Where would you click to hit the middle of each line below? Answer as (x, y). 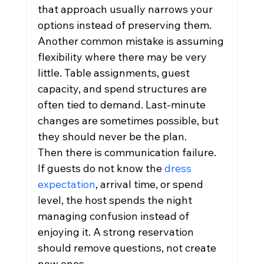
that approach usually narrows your (126, 9)
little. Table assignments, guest (115, 73)
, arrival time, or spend (150, 184)
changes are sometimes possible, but (129, 121)
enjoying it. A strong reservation (117, 232)
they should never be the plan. (112, 136)
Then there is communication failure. (128, 152)
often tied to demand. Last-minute (123, 105)
